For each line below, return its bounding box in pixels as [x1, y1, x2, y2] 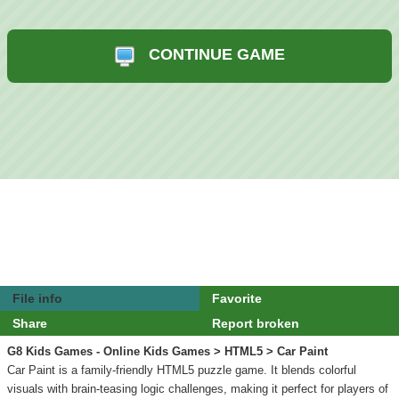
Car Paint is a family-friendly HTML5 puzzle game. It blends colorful [7, 363, 356, 378]
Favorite [212, 291, 263, 305]
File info [12, 291, 63, 305]
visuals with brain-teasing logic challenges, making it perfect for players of [7, 382, 388, 396]
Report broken [212, 316, 300, 331]
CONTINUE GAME [149, 45, 285, 63]
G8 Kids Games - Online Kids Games [7, 345, 210, 359]
